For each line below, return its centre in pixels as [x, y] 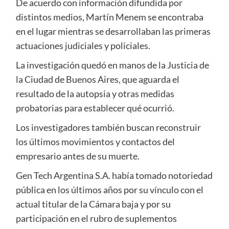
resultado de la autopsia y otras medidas [95, 94]
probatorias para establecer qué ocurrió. [95, 108]
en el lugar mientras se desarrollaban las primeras [113, 31]
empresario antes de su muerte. [77, 156]
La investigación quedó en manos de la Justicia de [112, 65]
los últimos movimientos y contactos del [95, 142]
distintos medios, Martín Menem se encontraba [109, 17]
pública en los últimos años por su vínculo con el [109, 190]
